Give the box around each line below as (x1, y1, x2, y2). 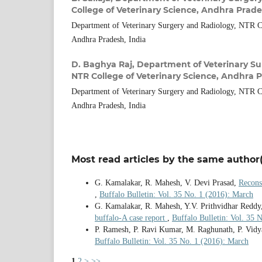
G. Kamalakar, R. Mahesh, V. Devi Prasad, (95, 178, 239, 188)
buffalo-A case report (95, 213, 167, 223)
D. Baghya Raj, (71, 59, 137, 70)
